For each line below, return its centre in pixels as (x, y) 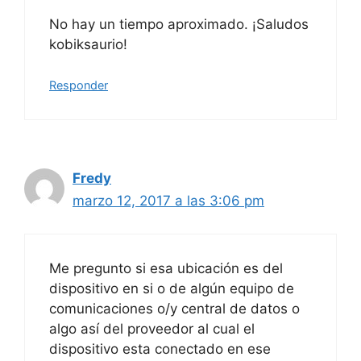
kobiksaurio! (88, 44)
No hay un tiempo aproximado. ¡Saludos (179, 24)
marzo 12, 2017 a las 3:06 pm (168, 201)
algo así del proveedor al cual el (152, 328)
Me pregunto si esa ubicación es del (166, 268)
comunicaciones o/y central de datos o (174, 308)
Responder (79, 85)
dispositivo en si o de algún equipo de (172, 288)
